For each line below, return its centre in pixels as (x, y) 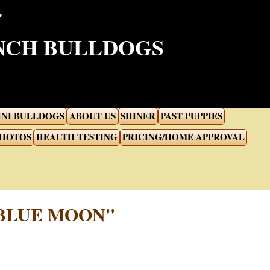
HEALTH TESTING (77, 137)
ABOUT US (93, 116)
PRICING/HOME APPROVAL (183, 137)
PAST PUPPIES (191, 116)
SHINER (138, 116)
